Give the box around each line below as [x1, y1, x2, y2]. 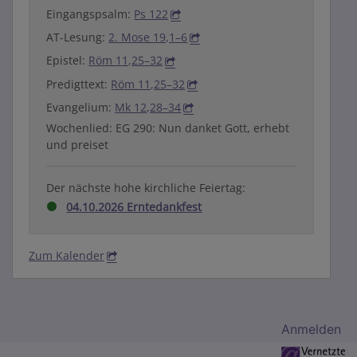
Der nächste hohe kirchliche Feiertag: [46, 180, 246, 195]
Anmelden [281, 320, 341, 337]
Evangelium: [46, 99, 116, 115]
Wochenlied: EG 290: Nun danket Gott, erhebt [46, 120, 290, 136]
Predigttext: [46, 76, 112, 92]
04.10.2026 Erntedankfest [66, 199, 202, 214]
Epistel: [46, 53, 89, 69]
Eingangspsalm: [46, 6, 135, 22]
